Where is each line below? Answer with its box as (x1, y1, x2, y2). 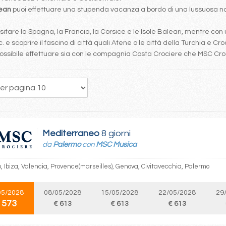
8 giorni (99, 129, 131, 138)
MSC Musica (96, 141, 137, 148)
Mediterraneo (42, 129, 99, 138)
